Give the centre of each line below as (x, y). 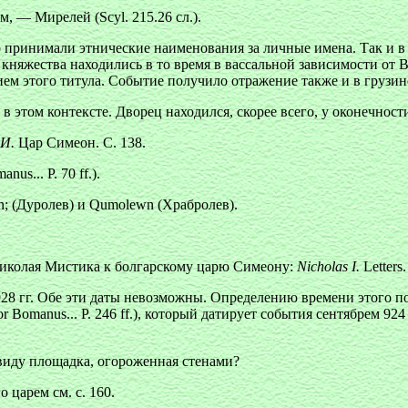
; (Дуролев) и (47, 204)
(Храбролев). (196, 204)
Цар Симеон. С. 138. (80, 143)
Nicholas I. (328, 266)
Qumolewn (122, 204)
